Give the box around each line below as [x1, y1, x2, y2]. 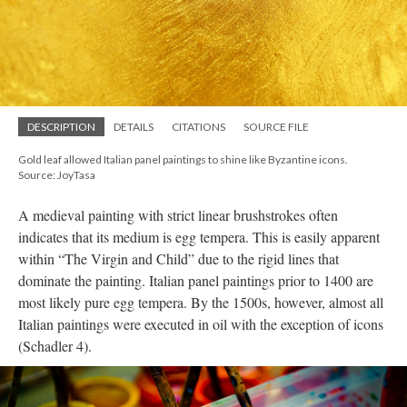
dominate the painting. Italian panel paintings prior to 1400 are [18, 271, 373, 291]
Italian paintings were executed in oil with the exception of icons [18, 314, 383, 334]
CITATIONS [172, 120, 225, 134]
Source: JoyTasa [18, 168, 95, 183]
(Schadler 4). [18, 336, 92, 356]
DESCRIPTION [27, 120, 95, 134]
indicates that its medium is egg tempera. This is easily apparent [18, 227, 380, 247]
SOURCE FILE [243, 120, 309, 134]
